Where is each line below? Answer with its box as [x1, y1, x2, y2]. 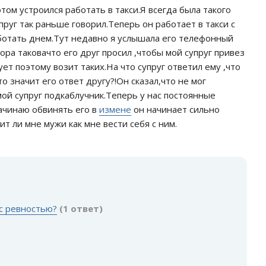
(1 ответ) [59, 202, 103, 214]
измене [99, 103, 131, 115]
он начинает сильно [131, 103, 220, 115]
